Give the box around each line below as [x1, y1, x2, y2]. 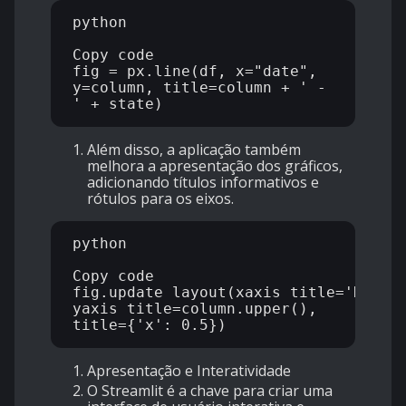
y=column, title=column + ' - [72, 79, 326, 97]
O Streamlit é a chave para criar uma [87, 381, 333, 401]
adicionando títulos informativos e [87, 172, 319, 193]
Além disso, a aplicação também [87, 140, 301, 160]
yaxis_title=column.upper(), [72, 300, 317, 318]
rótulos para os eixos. [87, 188, 234, 209]
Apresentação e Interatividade [87, 361, 291, 382]
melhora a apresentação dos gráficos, [87, 156, 343, 177]
